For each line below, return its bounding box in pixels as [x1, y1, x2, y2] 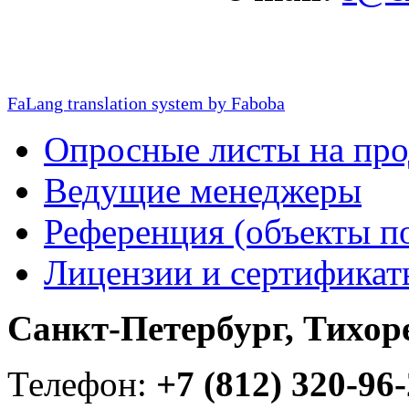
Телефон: [7, 364, 156, 404]
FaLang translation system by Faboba [7, 94, 285, 114]
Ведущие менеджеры [44, 171, 362, 211]
